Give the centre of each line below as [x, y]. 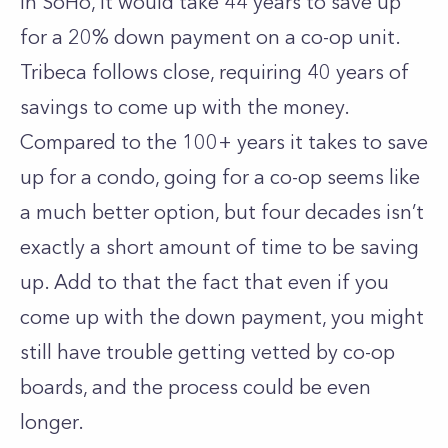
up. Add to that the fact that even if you [204, 282]
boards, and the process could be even [195, 387]
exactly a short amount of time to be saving [219, 247]
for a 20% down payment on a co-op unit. [210, 37]
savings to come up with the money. [184, 107]
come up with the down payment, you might [222, 317]
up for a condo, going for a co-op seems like [220, 177]
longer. [54, 422]
